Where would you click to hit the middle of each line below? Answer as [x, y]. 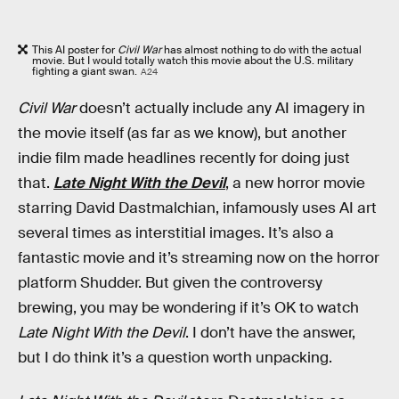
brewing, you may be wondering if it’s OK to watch [188, 307]
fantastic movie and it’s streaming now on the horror [199, 257]
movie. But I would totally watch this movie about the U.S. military [193, 61]
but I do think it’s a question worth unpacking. [175, 357]
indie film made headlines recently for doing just [184, 158]
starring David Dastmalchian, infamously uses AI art [197, 208]
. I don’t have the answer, [270, 332]
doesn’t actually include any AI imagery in [220, 108]
